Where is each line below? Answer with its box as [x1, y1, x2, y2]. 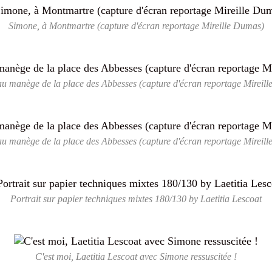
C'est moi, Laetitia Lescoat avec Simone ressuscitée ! [35, 251, 237, 262]
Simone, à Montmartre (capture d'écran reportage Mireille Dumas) [8, 21, 264, 32]
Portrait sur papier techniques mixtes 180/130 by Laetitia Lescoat [10, 194, 262, 205]
